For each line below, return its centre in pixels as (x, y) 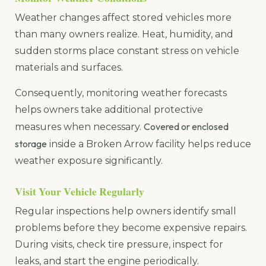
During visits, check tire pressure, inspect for (119, 244)
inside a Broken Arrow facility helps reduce (149, 144)
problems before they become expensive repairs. (131, 227)
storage (31, 143)
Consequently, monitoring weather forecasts (121, 93)
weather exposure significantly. (89, 160)
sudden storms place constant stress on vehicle (127, 51)
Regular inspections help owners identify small (126, 211)
